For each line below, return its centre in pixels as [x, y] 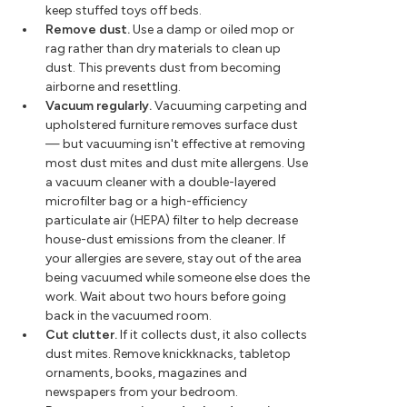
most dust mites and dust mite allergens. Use [177, 164]
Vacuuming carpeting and [229, 106]
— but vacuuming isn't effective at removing [175, 144]
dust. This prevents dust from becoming [163, 68]
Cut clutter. [81, 335]
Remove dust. [88, 30]
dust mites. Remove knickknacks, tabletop [168, 354]
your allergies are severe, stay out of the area [174, 259]
